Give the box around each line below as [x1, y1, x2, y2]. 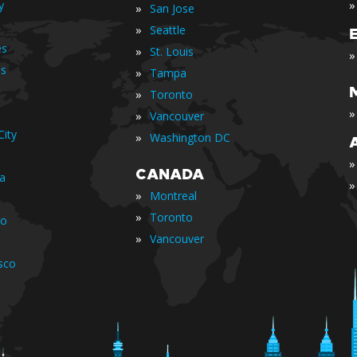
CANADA [135, 166, 204, 183]
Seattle [150, 22, 186, 37]
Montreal [150, 188, 197, 203]
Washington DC [150, 130, 230, 145]
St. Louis [150, 44, 194, 59]
